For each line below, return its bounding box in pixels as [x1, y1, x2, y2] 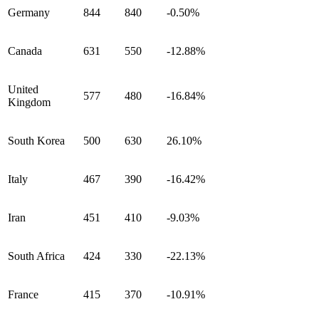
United [8, 83, 38, 95]
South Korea [8, 135, 65, 147]
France [8, 288, 38, 300]
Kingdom [8, 96, 51, 108]
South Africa [8, 250, 65, 262]
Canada [8, 45, 42, 57]
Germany [8, 6, 50, 19]
